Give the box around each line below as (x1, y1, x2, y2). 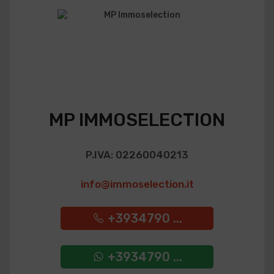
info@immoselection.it (80, 178, 194, 190)
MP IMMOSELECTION (49, 109, 225, 131)
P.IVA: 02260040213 (86, 149, 188, 161)
